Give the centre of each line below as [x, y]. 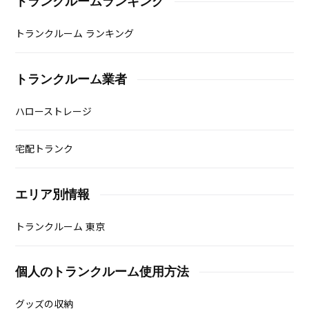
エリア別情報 [53, 194]
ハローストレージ [54, 111]
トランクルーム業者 [71, 79]
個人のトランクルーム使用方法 [102, 272]
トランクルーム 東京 [60, 227]
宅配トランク [44, 149]
